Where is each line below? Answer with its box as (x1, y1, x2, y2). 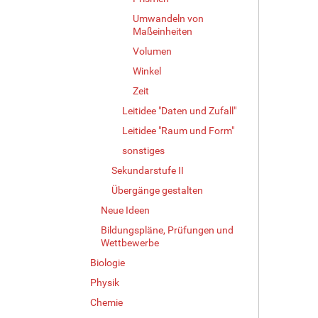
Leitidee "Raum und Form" (122, 124, 234, 136)
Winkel (133, 65, 161, 77)
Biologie (90, 256, 125, 268)
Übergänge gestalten (111, 184, 203, 196)
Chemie (90, 296, 123, 308)
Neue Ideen (101, 204, 150, 216)
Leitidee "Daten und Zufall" (122, 104, 236, 116)
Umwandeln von (133, 12, 204, 24)
